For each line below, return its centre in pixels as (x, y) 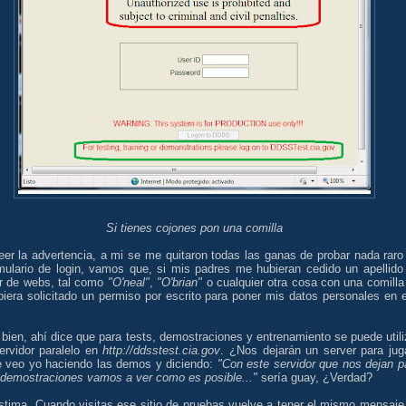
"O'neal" (128, 282)
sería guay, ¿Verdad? (317, 377)
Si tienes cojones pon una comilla (194, 227)
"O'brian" (180, 282)
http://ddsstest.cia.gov (162, 350)
